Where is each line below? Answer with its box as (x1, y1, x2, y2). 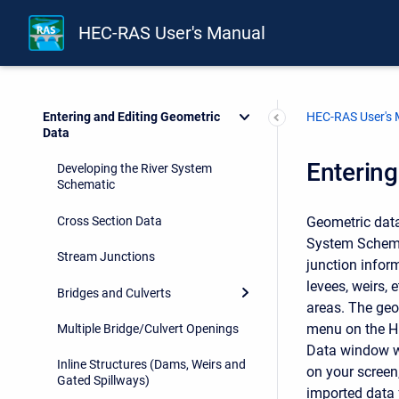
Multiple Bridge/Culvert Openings (57, 321, 239, 336)
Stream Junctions (57, 249, 155, 265)
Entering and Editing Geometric (43, 110, 220, 125)
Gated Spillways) (57, 373, 150, 388)
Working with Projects (43, 73, 163, 88)
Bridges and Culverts (57, 285, 171, 300)
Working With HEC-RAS (43, 37, 169, 53)
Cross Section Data (57, 213, 162, 228)
